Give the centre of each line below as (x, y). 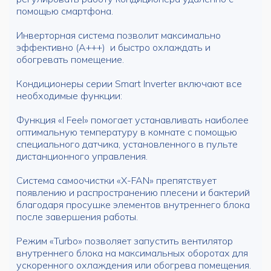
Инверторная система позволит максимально (119, 35)
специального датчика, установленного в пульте (127, 144)
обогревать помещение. (70, 59)
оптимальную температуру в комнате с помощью (127, 132)
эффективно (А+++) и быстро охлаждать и (113, 47)
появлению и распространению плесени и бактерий (133, 192)
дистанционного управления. (82, 156)
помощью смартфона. (65, 11)
